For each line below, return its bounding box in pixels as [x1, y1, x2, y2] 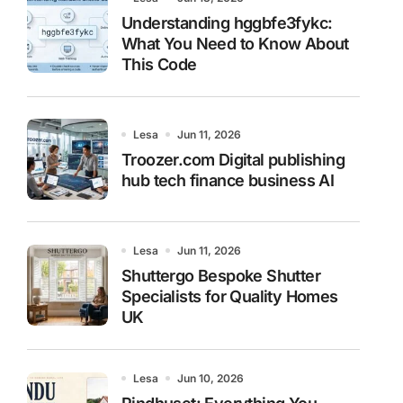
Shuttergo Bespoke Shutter [121, 265, 320, 285]
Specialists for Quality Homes [121, 286, 338, 306]
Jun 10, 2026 [177, 371, 244, 385]
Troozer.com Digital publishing [121, 149, 345, 169]
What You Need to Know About [121, 33, 349, 53]
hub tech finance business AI [121, 170, 335, 190]
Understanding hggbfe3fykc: [121, 13, 333, 32]
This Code [121, 54, 197, 74]
